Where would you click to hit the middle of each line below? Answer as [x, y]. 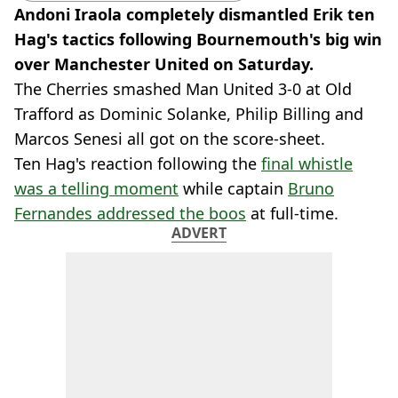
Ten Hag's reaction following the [138, 163]
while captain [233, 188]
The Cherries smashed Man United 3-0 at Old [183, 89]
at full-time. [292, 213]
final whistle [307, 163]
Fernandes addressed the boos [130, 213]
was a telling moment [96, 188]
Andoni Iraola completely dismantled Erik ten [195, 14]
